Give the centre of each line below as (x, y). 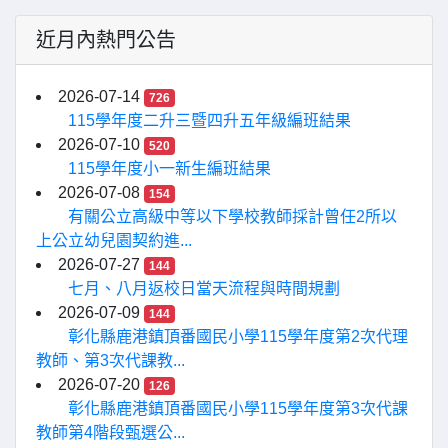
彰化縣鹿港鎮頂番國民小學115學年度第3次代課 (238, 408)
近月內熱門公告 (106, 40)
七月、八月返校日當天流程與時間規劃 (204, 288)
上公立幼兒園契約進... (114, 240)
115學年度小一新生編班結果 (169, 168)
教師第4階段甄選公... (110, 432)
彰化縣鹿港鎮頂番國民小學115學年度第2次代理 (238, 336)
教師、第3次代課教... (110, 360)
